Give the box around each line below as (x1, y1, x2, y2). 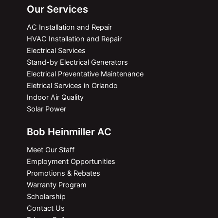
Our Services (27, 3, 88, 15)
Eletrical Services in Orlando (27, 81, 118, 90)
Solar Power (27, 104, 66, 113)
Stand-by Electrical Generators (27, 57, 128, 67)
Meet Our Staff (27, 145, 74, 154)
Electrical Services (27, 46, 86, 55)
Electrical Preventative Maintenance (27, 69, 144, 78)
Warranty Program (27, 180, 87, 189)
